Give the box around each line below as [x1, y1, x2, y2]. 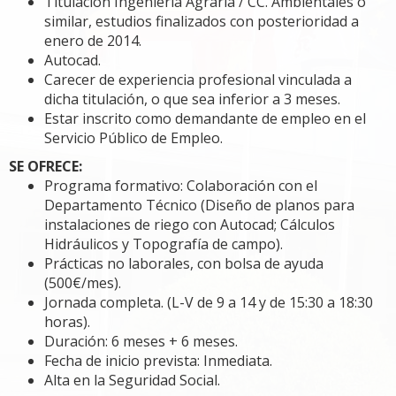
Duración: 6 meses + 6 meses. [44, 331, 238, 351]
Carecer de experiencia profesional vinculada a [44, 70, 352, 89]
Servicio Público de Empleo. [44, 128, 223, 148]
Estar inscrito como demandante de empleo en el [44, 109, 366, 128]
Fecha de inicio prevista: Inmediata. [44, 351, 272, 370]
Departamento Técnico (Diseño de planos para [44, 195, 354, 215]
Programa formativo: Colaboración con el [44, 176, 317, 195]
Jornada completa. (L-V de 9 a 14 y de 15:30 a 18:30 [44, 293, 373, 312]
